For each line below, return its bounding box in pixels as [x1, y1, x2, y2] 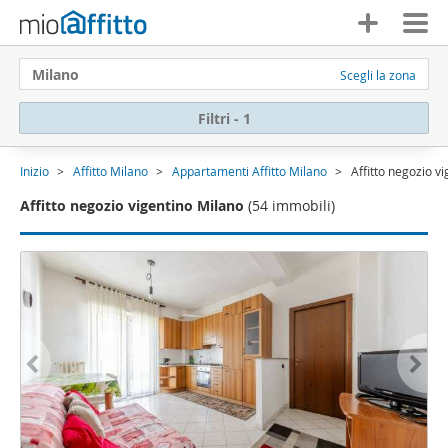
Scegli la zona [340, 67, 416, 83]
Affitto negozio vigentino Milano [20, 196, 244, 215]
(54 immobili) [248, 196, 335, 215]
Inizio [20, 163, 49, 179]
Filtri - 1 [197, 108, 251, 128]
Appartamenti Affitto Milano [172, 163, 327, 179]
